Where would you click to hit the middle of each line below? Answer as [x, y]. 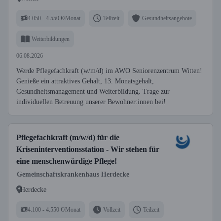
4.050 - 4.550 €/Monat [54, 18]
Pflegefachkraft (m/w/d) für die [68, 137]
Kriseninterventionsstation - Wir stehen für [88, 149]
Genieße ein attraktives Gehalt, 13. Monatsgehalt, [85, 81]
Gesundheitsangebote [167, 18]
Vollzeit [112, 209]
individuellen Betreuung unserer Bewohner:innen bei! [91, 102]
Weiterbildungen [51, 39]
